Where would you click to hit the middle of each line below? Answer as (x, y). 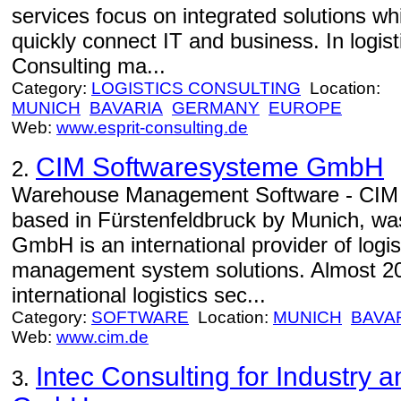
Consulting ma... (89, 66)
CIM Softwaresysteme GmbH (210, 167)
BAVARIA (126, 108)
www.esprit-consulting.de (152, 128)
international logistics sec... (139, 295)
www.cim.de (102, 337)
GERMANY (216, 108)
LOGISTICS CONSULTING (196, 88)
